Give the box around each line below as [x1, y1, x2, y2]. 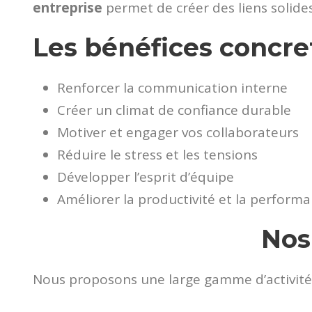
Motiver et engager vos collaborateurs [57, 123, 299, 142]
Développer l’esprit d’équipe [57, 168, 234, 187]
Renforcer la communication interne [57, 79, 288, 97]
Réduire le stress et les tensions [57, 146, 258, 164]
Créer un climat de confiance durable [57, 101, 291, 120]
